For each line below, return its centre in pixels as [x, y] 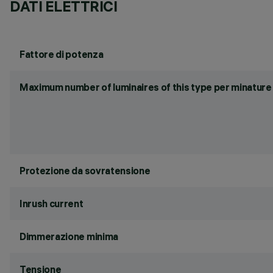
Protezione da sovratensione [85, 171]
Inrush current [51, 204]
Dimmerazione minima [69, 236]
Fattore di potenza [62, 54]
